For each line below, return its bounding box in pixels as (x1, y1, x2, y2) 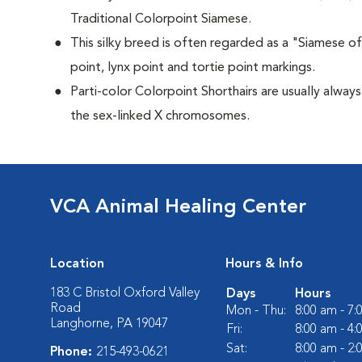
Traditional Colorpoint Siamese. (70, 13, 251, 26)
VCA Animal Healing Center (50, 198, 306, 217)
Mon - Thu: (226, 305, 286, 318)
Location (50, 258, 104, 271)
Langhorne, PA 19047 (50, 318, 168, 330)
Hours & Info (225, 258, 303, 271)
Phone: (50, 346, 96, 359)
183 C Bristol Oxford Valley (50, 287, 200, 300)
